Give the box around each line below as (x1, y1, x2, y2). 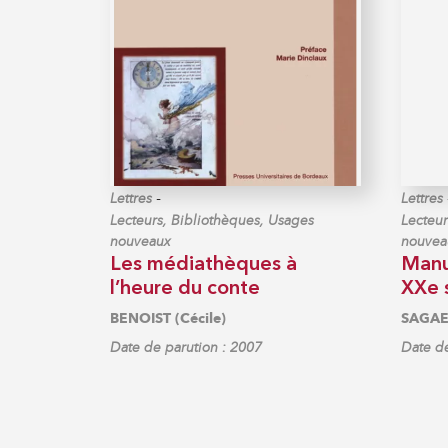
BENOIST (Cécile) (109, 309, 226, 327)
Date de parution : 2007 (109, 338, 262, 356)
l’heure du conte (109, 278, 260, 299)
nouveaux (109, 232, 171, 250)
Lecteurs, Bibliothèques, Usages (109, 211, 314, 229)
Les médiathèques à (109, 254, 297, 275)
